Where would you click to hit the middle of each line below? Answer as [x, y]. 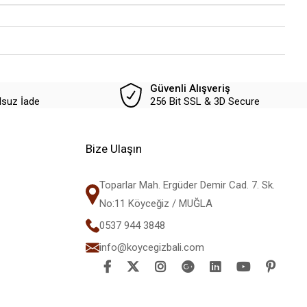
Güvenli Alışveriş [191, 89]
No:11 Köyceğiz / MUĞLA [156, 204]
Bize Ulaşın [113, 149]
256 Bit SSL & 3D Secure [205, 102]
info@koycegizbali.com [151, 248]
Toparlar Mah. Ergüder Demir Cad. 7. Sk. [187, 185]
